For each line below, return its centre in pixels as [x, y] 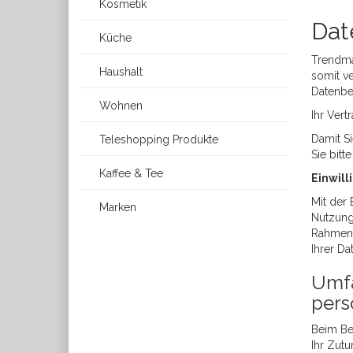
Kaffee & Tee [130, 173]
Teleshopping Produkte [157, 139]
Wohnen [119, 106]
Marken [116, 207]
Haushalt [119, 72]
